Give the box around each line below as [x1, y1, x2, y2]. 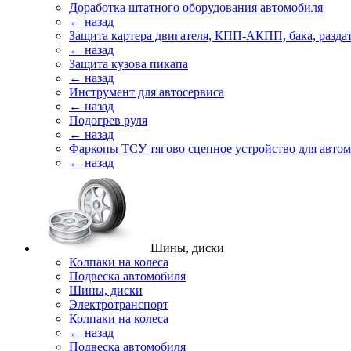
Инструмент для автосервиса [69, 85, 224, 99]
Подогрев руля [69, 114, 147, 127]
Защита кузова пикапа [69, 57, 188, 71]
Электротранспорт [69, 298, 168, 311]
